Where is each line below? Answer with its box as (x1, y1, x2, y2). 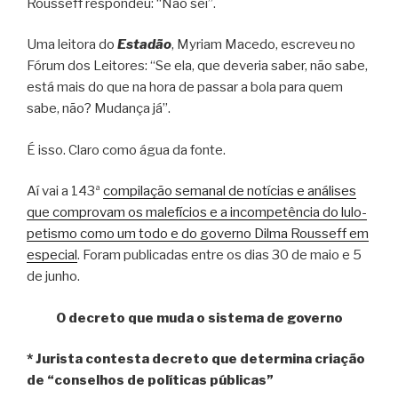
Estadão (117, 36, 171, 53)
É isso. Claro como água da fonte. (27, 141, 226, 158)
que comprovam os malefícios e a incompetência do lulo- (27, 204, 367, 221)
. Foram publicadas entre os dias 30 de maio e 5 (77, 247, 362, 264)
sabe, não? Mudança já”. (27, 100, 171, 117)
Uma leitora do (27, 36, 117, 53)
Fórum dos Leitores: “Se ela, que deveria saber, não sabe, (27, 58, 368, 75)
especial (27, 247, 77, 264)
